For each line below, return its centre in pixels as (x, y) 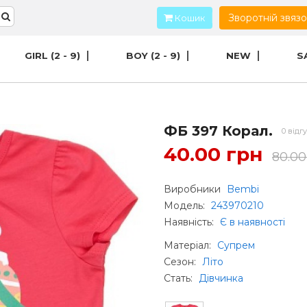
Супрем (236, 245)
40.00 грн (213, 154)
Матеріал (186, 245)
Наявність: (190, 222)
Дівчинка (221, 278)
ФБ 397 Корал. (218, 131)
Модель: (186, 206)
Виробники (194, 189)
